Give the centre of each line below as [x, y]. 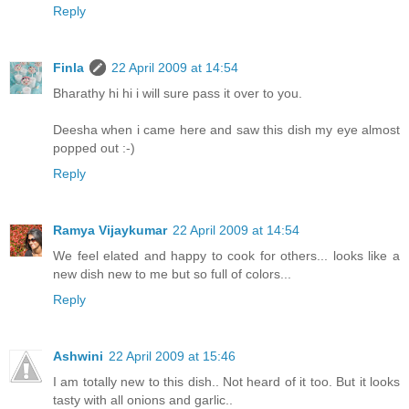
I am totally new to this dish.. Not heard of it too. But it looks [226, 381]
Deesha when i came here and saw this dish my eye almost [226, 129]
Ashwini [78, 356]
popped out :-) [94, 147]
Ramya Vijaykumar [110, 230]
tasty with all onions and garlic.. [143, 399]
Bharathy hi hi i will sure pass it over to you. [178, 93]
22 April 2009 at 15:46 [172, 356]
